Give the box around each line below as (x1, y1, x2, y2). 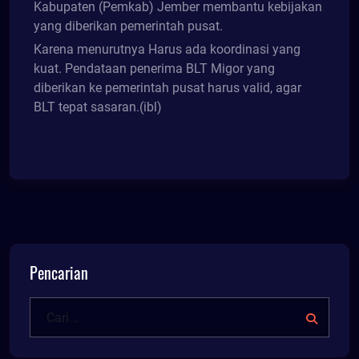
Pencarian (30, 260, 88, 285)
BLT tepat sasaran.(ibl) (34, 99, 162, 115)
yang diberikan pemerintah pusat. (34, 18, 223, 34)
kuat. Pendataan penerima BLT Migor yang (34, 61, 275, 77)
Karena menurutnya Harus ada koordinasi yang (34, 42, 301, 58)
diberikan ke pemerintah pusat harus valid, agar (34, 80, 301, 96)
